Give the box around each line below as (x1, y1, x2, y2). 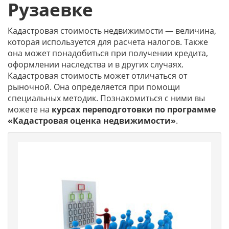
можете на (8, 104, 52, 115)
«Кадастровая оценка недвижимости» (8, 115, 176, 126)
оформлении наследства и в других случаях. (8, 59, 184, 70)
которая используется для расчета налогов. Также (8, 36, 208, 48)
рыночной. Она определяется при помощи (8, 81, 180, 93)
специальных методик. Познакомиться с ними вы (8, 93, 205, 104)
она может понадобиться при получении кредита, (8, 48, 208, 59)
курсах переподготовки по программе (52, 104, 216, 115)
